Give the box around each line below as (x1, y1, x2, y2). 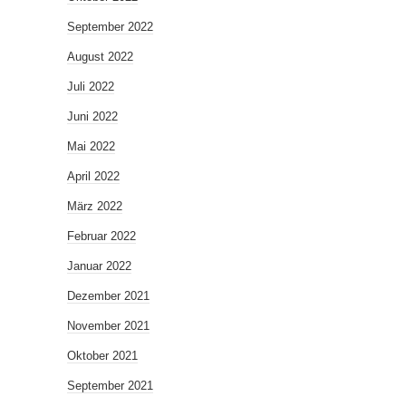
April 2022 (67, 169, 120, 184)
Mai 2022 (67, 140, 115, 154)
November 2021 (67, 319, 150, 333)
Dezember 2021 (67, 289, 150, 304)
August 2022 (67, 50, 133, 64)
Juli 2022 (67, 80, 114, 94)
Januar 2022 (67, 259, 131, 274)
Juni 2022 (67, 110, 118, 124)
